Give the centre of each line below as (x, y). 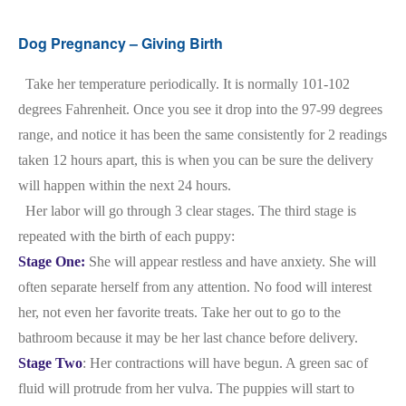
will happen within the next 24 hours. (125, 185)
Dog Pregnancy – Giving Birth (121, 43)
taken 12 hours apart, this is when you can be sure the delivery (196, 160)
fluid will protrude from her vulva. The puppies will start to (186, 388)
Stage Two (50, 363)
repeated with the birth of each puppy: (126, 236)
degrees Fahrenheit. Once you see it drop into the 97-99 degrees (200, 109)
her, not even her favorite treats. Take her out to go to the (179, 312)
